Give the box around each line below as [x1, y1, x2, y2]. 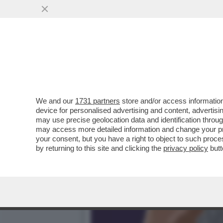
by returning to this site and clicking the [36, 144, 163, 152]
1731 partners [75, 97, 120, 105]
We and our [36, 97, 75, 105]
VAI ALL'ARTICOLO [106, 76, 176, 85]
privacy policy [163, 144, 208, 152]
